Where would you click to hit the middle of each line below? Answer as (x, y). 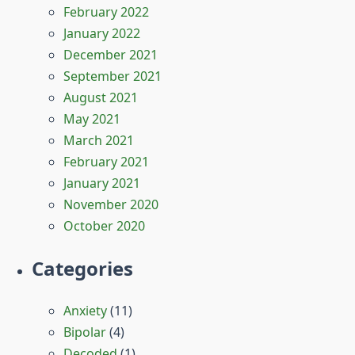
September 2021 (113, 76)
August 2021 (101, 98)
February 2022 (106, 12)
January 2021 (102, 183)
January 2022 (102, 34)
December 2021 (111, 55)
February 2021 (106, 162)
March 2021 (99, 141)
